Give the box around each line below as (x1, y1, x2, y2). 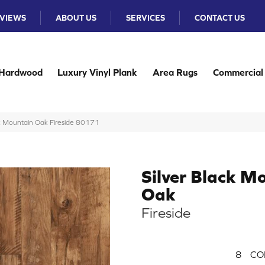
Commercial (212, 67, 263, 77)
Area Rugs (153, 67, 198, 77)
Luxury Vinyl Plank (57, 67, 138, 77)
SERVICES (126, 13, 166, 22)
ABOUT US (56, 13, 97, 22)
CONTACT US (195, 13, 245, 22)
